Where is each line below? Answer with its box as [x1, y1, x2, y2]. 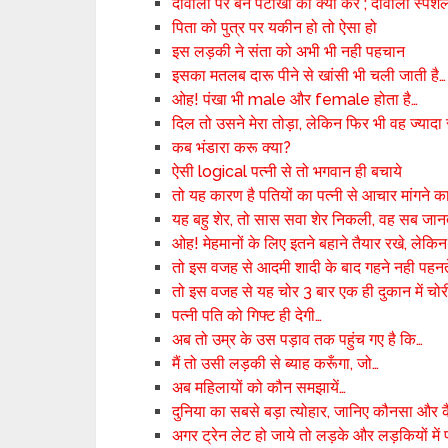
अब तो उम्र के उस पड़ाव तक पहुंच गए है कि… [172, 330, 424, 349]
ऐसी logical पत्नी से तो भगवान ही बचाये [172, 162, 403, 181]
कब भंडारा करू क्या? [172, 138, 292, 157]
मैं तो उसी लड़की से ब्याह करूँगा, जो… [172, 354, 380, 373]
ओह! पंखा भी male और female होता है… [172, 90, 419, 109]
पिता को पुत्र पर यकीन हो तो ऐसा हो [172, 18, 378, 37]
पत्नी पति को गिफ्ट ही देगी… [172, 306, 323, 325]
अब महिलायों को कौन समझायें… [172, 378, 347, 397]
